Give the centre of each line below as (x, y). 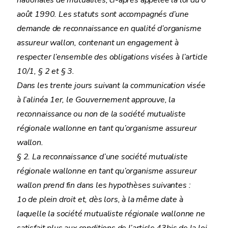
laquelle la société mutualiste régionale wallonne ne (111, 214)
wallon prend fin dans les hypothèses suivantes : (104, 185)
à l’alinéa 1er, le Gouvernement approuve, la (96, 100)
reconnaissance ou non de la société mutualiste (101, 114)
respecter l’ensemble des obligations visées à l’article (112, 57)
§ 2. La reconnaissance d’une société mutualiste (102, 157)
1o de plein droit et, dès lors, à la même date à (100, 199)
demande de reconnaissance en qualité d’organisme (109, 28)
